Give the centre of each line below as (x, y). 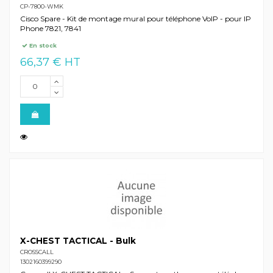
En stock (42, 46)
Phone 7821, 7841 (50, 28)
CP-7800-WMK (41, 6)
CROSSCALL (37, 252)
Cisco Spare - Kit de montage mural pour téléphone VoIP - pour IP (135, 18)
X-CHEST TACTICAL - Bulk (78, 241)
